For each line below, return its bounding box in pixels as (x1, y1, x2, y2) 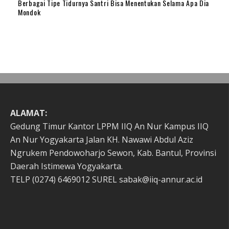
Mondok (18, 7, 41, 17)
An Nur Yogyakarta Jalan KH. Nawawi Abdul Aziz (10, 134, 193, 145)
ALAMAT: (10, 107, 47, 119)
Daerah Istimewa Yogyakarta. (10, 161, 123, 172)
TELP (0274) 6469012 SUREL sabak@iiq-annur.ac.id (10, 174, 202, 185)
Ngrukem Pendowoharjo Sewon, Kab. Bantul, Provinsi (10, 147, 216, 158)
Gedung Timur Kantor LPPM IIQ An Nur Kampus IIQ (10, 121, 209, 132)
